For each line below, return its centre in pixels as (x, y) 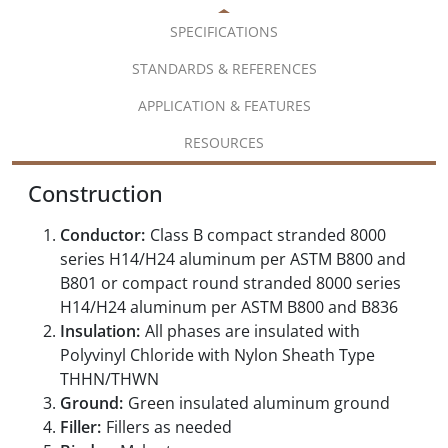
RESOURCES (224, 143)
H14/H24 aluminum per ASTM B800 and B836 (229, 307)
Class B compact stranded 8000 (268, 235)
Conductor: (102, 235)
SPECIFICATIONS (224, 32)
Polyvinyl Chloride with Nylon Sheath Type (217, 355)
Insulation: (100, 331)
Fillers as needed (169, 427)
